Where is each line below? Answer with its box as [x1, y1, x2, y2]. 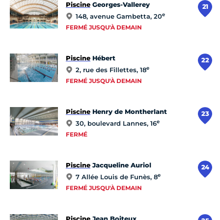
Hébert [90, 54, 115, 62]
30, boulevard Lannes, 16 [76, 119, 157, 128]
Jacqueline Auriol [90, 161, 151, 169]
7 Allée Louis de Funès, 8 [76, 173, 158, 181]
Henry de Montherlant [90, 108, 167, 116]
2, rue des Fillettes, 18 [76, 66, 146, 74]
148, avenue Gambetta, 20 [76, 12, 162, 21]
